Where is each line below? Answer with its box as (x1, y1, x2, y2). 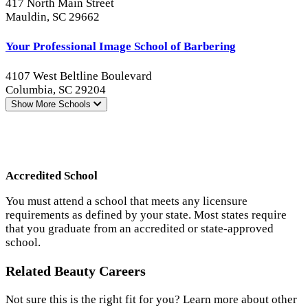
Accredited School (5, 168, 98, 182)
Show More (11, 98, 56, 109)
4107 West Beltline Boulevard (5, 69, 152, 82)
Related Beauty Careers (5, 263, 146, 278)
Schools (58, 98, 93, 109)
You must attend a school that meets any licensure (5, 194, 247, 208)
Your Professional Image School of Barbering (5, 39, 236, 53)
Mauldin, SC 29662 (5, 10, 100, 24)
